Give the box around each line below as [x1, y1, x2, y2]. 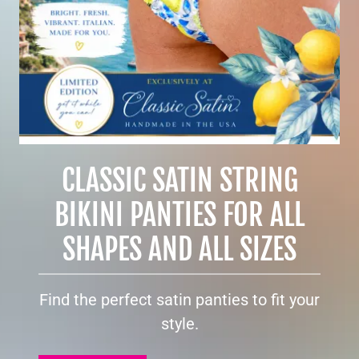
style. [160, 314, 199, 334]
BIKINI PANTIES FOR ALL [54, 197, 305, 234]
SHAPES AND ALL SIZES [63, 232, 296, 268]
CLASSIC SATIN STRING [61, 163, 298, 200]
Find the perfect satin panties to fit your [39, 290, 320, 310]
